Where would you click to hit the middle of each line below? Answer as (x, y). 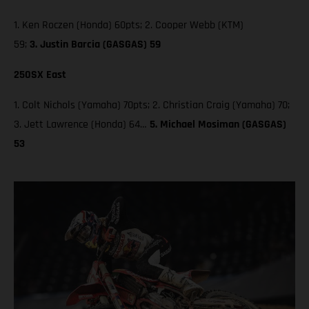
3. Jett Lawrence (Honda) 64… (82, 124)
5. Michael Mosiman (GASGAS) (218, 124)
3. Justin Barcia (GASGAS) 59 (95, 44)
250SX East (40, 74)
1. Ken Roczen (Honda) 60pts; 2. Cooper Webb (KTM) (129, 25)
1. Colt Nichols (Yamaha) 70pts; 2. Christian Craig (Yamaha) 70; (152, 105)
